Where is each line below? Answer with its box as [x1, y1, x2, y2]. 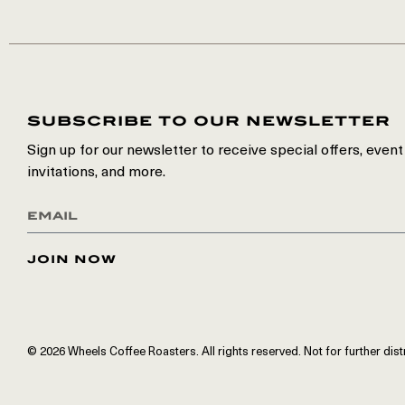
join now [27, 250, 117, 266]
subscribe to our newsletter [27, 111, 391, 129]
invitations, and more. [27, 165, 165, 180]
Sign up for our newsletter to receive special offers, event [27, 144, 403, 158]
